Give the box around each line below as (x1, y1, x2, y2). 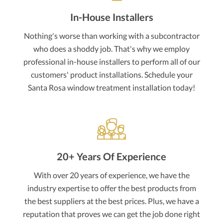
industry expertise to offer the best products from (27, 183, 196, 193)
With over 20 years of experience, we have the (33, 170, 190, 180)
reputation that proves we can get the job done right (23, 209, 200, 219)
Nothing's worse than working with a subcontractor (23, 31, 200, 41)
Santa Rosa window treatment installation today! (28, 83, 195, 93)
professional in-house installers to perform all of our (23, 57, 200, 67)
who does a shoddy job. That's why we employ (33, 44, 190, 54)
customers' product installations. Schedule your (30, 70, 193, 80)
